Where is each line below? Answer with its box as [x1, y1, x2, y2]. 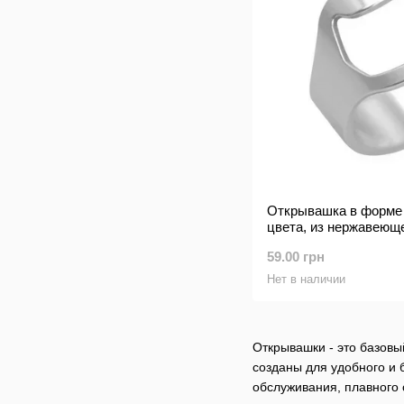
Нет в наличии [267, 272, 345, 286]
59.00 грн [267, 249, 325, 264]
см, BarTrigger [267, 235, 352, 251]
